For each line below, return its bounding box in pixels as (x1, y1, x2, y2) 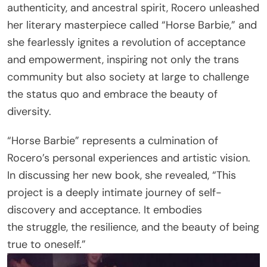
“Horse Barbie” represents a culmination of (7, 133, 218, 148)
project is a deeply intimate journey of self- (7, 185, 222, 200)
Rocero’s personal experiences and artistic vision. (7, 150, 250, 165)
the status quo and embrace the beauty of (7, 86, 218, 101)
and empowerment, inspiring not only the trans (7, 52, 239, 67)
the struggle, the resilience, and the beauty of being (7, 219, 259, 234)
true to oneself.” (7, 237, 86, 252)
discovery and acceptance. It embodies (7, 202, 202, 217)
